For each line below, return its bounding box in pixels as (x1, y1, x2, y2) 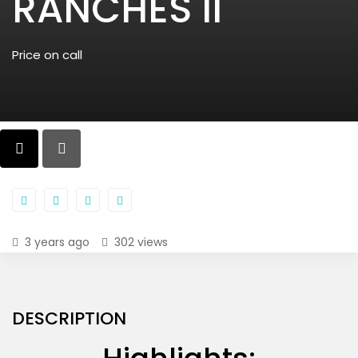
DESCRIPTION (12, 306, 126, 331)
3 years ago (25, 234, 89, 250)
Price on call (12, 46, 82, 63)
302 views (114, 234, 168, 250)
